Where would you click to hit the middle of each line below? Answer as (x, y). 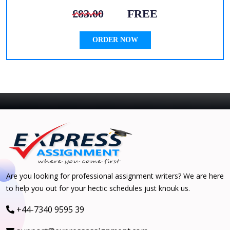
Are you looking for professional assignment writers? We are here (115, 176)
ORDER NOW (115, 40)
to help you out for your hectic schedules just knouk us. (98, 188)
